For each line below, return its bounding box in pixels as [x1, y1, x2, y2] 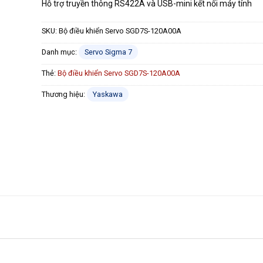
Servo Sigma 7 [85, 47, 132, 56]
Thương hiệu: [42, 89, 87, 99]
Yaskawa [93, 89, 123, 99]
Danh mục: [42, 47, 79, 56]
